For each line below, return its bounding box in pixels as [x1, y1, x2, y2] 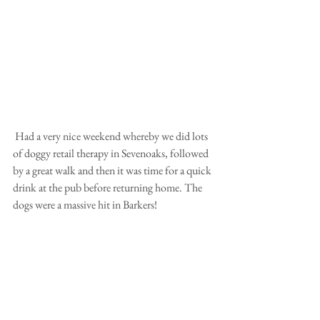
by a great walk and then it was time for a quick [13, 163, 214, 178]
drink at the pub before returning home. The [13, 180, 204, 195]
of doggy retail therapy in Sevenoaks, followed [13, 146, 211, 161]
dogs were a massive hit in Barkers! [13, 197, 157, 212]
